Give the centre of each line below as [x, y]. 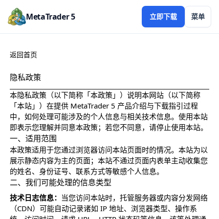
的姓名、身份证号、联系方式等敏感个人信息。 [87, 171]
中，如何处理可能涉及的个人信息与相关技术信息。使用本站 [109, 116]
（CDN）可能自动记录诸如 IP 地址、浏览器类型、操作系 [103, 208]
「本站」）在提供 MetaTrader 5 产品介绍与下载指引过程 [104, 106]
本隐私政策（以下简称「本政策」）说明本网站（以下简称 [105, 95]
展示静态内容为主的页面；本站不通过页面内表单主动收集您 [109, 160]
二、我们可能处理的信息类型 [61, 182]
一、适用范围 [33, 138]
